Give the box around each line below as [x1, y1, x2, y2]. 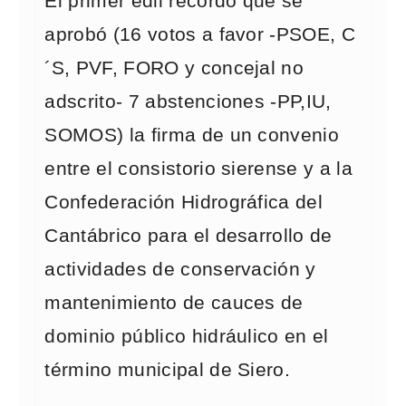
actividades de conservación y [44, 258, 316, 280]
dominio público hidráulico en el [44, 325, 329, 347]
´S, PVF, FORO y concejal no [44, 57, 304, 79]
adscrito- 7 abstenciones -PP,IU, [44, 91, 332, 112]
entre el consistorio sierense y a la [44, 158, 353, 179]
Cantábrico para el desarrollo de [44, 225, 333, 246]
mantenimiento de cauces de [44, 292, 304, 314]
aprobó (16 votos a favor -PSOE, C [44, 24, 356, 45]
